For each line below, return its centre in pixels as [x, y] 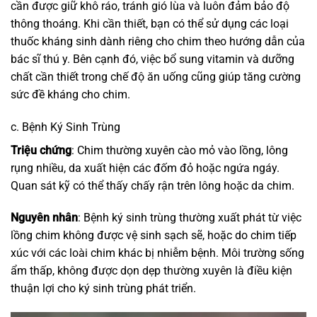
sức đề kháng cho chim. [70, 94]
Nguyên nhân [44, 218]
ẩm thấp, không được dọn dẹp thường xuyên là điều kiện [151, 271]
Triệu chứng [41, 150]
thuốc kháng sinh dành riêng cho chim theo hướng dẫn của [158, 41]
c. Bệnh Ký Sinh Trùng [65, 127]
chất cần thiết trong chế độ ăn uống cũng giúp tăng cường [156, 76]
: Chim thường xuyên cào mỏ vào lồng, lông [180, 150]
